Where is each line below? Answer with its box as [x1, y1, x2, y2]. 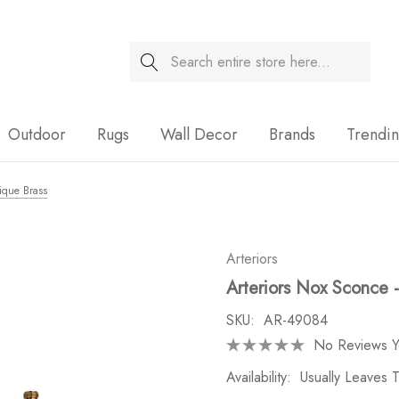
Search [129, 43, 172, 63]
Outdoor [8, 123, 66, 146]
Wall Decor [160, 123, 238, 146]
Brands [269, 123, 315, 146]
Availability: [226, 367, 291, 387]
